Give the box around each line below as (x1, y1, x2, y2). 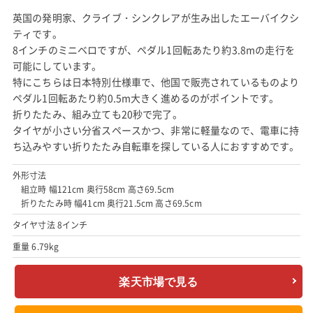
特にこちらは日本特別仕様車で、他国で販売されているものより (12, 75, 300, 89)
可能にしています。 (12, 59, 102, 73)
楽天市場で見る (119, 275, 198, 288)
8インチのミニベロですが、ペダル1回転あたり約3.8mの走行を (12, 43, 295, 57)
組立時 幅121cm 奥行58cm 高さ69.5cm (20, 183, 175, 196)
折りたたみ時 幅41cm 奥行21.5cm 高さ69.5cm (20, 197, 202, 210)
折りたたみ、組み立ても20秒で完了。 (12, 107, 182, 121)
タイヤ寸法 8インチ (12, 219, 88, 231)
